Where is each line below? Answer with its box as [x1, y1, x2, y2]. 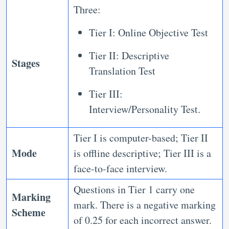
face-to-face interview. [74, 162, 167, 175]
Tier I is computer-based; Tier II [74, 131, 208, 145]
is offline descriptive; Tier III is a [74, 146, 211, 160]
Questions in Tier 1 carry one [74, 182, 195, 196]
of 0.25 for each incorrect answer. [74, 213, 212, 227]
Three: [74, 3, 101, 16]
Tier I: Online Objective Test [89, 26, 208, 39]
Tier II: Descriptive [89, 49, 169, 62]
